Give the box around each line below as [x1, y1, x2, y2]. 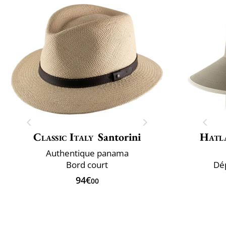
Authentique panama [45, 147, 129, 159]
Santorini [98, 129, 141, 144]
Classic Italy [33, 129, 94, 144]
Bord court [66, 158, 108, 171]
